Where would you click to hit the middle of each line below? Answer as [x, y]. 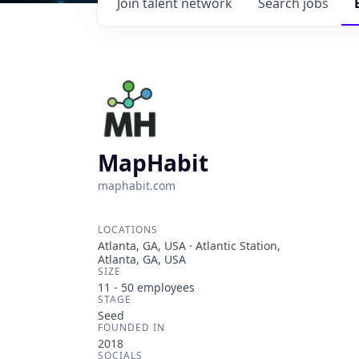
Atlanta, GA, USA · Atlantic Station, [189, 246]
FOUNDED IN [131, 327]
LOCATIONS [128, 230]
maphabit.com [137, 186]
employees [164, 287]
